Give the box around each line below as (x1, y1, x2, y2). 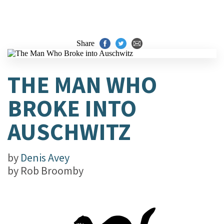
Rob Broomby (20, 163, 83, 177)
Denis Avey (20, 150, 69, 164)
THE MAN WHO (7, 70, 157, 99)
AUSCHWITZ (7, 117, 131, 146)
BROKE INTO (7, 93, 136, 123)
